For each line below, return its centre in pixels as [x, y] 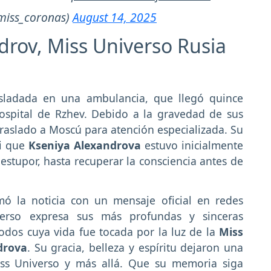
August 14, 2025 [115, 17]
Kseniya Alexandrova [85, 145]
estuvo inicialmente [192, 145]
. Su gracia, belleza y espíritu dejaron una [135, 247]
